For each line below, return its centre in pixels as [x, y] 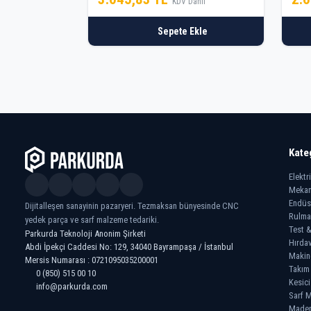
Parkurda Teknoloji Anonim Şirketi [85, 234]
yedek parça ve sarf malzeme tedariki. [92, 220]
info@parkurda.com [72, 287]
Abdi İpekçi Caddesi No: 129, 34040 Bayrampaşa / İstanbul [129, 247]
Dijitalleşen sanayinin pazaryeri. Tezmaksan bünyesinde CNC [132, 206]
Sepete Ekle [183, 31]
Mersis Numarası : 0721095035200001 [92, 260]
